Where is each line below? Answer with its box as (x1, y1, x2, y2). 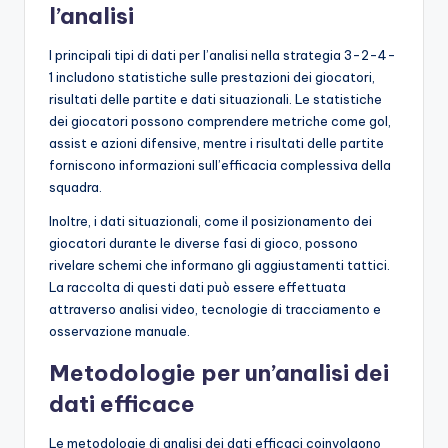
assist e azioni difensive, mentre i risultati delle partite (49, 134, 384, 151)
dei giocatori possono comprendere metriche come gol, (49, 112, 391, 129)
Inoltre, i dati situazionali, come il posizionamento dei (49, 212, 372, 229)
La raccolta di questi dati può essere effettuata (49, 278, 346, 295)
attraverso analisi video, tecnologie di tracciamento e (49, 300, 381, 317)
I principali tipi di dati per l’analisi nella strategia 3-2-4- (49, 46, 396, 63)
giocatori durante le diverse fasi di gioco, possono (49, 234, 358, 251)
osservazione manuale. (49, 322, 190, 339)
